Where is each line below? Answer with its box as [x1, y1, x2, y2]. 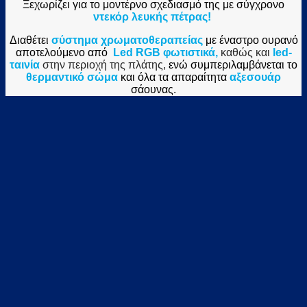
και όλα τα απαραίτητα [121, 71, 230, 83]
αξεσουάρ [230, 71, 281, 83]
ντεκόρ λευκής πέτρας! [93, 10, 214, 23]
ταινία [10, 58, 40, 71]
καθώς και [217, 46, 273, 58]
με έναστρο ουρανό [205, 34, 298, 46]
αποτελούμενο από [15, 46, 113, 58]
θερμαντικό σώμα [26, 71, 118, 83]
